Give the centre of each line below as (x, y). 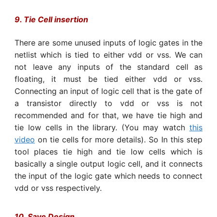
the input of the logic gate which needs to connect (108, 176)
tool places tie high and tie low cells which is (108, 152)
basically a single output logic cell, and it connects (108, 164)
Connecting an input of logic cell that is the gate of (108, 91)
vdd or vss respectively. (59, 188)
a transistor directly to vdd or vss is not (108, 103)
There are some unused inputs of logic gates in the (108, 43)
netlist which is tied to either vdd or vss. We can (108, 55)
